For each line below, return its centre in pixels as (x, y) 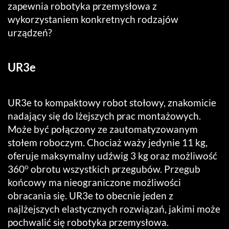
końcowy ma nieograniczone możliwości (94, 182)
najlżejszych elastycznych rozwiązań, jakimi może (114, 209)
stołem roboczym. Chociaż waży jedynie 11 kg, (108, 142)
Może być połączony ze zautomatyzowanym (103, 129)
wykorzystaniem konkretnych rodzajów (93, 19)
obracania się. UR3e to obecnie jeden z (90, 195)
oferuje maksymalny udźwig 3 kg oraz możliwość (112, 155)
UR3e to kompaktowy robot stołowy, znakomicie (112, 102)
